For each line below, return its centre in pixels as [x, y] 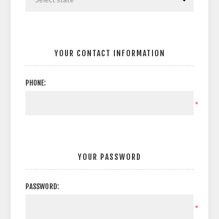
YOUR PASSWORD [109, 157]
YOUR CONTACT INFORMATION [109, 53]
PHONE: [36, 83]
